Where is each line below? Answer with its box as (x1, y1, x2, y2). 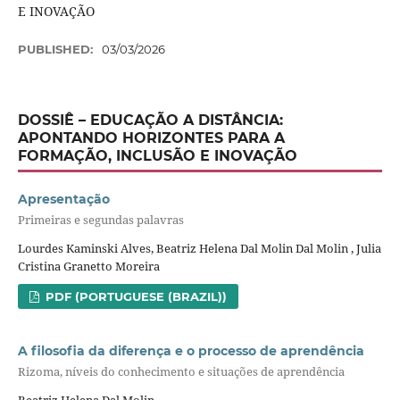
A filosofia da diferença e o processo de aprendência (17, 342, 364, 359)
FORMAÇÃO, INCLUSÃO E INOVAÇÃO (17, 147, 297, 165)
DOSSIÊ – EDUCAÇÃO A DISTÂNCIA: (17, 112, 283, 129)
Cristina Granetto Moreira (17, 257, 160, 274)
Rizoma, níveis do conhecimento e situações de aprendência (17, 363, 345, 380)
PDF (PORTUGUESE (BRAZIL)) (42, 288, 228, 304)
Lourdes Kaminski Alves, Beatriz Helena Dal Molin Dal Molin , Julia (17, 239, 381, 256)
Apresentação (17, 191, 110, 208)
